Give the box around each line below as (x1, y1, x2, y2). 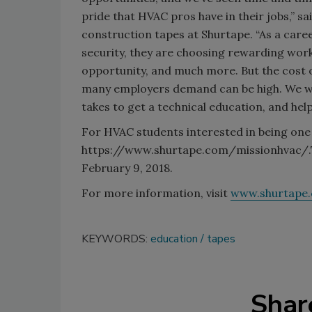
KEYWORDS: (81, 231, 150, 247)
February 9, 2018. (81, 161, 173, 175)
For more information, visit (81, 186, 231, 201)
